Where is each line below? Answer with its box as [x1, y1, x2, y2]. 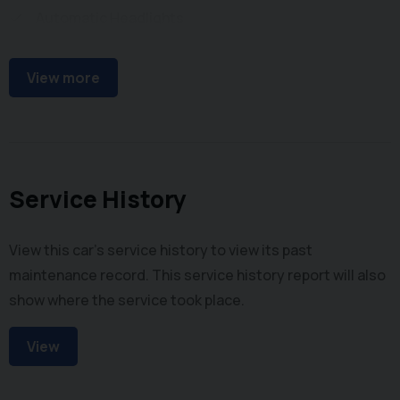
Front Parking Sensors [36, 48, 183, 69]
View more [27, 68, 100, 88]
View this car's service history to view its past [9, 240, 312, 261]
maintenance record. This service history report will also [9, 265, 386, 286]
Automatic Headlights [36, 8, 184, 29]
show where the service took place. [9, 290, 245, 311]
